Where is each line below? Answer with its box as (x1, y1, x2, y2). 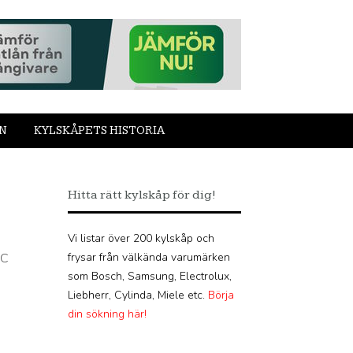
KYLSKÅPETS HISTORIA (34, 124, 165, 137)
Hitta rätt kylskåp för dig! (68, 188, 216, 203)
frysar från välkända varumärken (68, 250, 230, 265)
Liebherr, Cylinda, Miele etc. (68, 288, 208, 303)
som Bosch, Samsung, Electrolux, (68, 269, 232, 284)
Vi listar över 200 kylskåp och (68, 231, 214, 246)
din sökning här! (68, 307, 147, 321)
